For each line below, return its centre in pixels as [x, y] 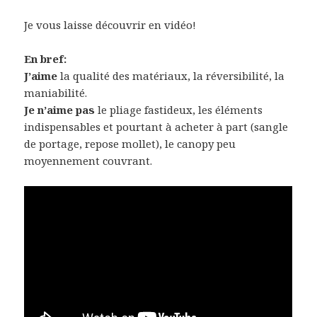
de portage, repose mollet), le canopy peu [130, 143]
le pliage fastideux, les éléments [179, 109]
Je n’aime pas [60, 109]
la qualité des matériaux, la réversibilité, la [171, 75]
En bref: [46, 58]
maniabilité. [56, 92]
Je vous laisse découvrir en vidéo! [110, 24]
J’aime [41, 75]
